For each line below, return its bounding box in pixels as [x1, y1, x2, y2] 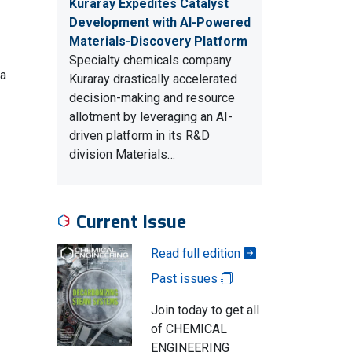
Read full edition [150, 246, 244, 261]
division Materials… [69, 147, 175, 162]
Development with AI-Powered [69, 15, 251, 30]
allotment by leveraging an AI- [69, 109, 233, 124]
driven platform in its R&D [69, 128, 210, 143]
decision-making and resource [69, 90, 235, 105]
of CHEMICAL [150, 321, 227, 336]
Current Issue [76, 207, 186, 235]
